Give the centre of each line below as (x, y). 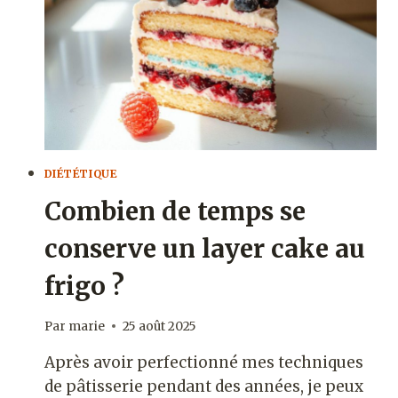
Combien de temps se (175, 212)
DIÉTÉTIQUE (80, 174)
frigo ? (84, 287)
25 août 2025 (159, 326)
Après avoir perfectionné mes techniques (203, 362)
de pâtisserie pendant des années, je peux (203, 386)
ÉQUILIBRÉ (181, 27)
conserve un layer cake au (204, 249)
